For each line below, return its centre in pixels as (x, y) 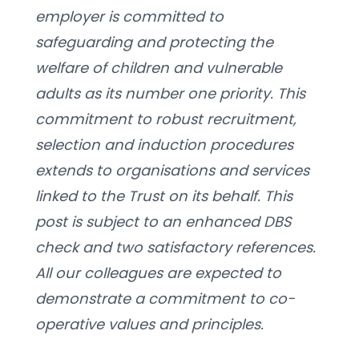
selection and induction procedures (164, 145)
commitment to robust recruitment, (166, 119)
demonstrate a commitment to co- (165, 299)
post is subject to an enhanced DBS (163, 222)
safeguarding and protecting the (154, 42)
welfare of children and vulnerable (159, 68)
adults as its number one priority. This (170, 94)
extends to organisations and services (172, 171)
